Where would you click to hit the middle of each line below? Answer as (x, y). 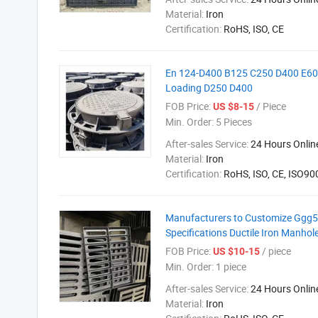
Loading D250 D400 (209, 88)
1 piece (230, 267)
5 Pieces (233, 122)
